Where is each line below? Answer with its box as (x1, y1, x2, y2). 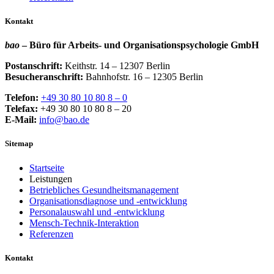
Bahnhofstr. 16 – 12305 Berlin (86, 72, 203, 83)
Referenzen (29, 228, 73, 239)
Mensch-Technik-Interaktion (29, 217, 139, 228)
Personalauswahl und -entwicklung (29, 206, 165, 217)
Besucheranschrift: (5, 72, 86, 83)
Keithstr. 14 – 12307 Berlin (62, 61, 170, 72)
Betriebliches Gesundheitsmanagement (29, 184, 179, 195)
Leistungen (29, 173, 72, 184)
